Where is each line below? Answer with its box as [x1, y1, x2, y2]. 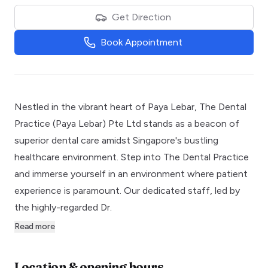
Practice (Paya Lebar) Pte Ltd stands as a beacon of [14, 118, 239, 130]
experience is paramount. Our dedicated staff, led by [14, 185, 240, 197]
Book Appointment [100, 36, 182, 48]
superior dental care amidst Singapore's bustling [14, 135, 218, 147]
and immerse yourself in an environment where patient [14, 168, 248, 180]
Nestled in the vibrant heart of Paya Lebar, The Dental [14, 101, 246, 113]
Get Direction [111, 11, 171, 23]
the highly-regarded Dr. [14, 202, 112, 214]
